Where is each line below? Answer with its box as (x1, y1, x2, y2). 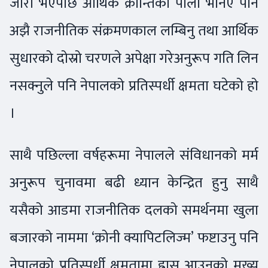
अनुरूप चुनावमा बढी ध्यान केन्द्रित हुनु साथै (10, 170, 258, 196)
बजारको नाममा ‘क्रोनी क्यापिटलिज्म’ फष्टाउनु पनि (10, 226, 258, 251)
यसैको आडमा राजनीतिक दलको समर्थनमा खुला (10, 198, 258, 223)
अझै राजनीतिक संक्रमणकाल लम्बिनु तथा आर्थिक (10, 19, 258, 44)
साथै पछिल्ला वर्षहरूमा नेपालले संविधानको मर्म (10, 143, 258, 168)
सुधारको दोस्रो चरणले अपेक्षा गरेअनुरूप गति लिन (10, 46, 258, 71)
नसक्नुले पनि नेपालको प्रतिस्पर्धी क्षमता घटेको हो (10, 74, 258, 99)
